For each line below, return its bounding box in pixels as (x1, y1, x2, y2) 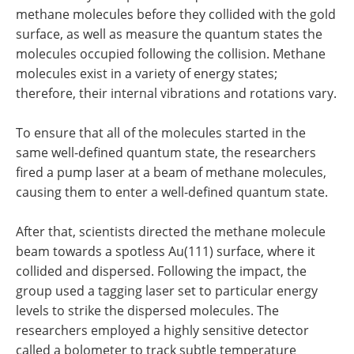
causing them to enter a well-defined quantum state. (16, 183, 328, 201)
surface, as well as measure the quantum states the (16, 25, 322, 43)
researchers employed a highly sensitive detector (16, 322, 309, 339)
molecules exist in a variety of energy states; (16, 65, 277, 82)
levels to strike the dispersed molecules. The (16, 302, 279, 319)
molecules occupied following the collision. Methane (16, 45, 326, 62)
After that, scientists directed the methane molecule (16, 223, 326, 240)
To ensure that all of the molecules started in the (16, 124, 306, 141)
